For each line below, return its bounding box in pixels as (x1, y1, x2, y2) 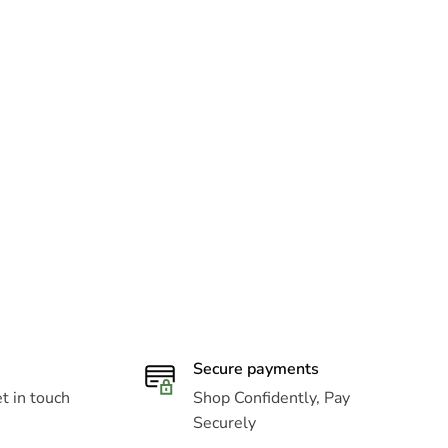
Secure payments (192, 358, 319, 381)
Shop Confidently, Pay (192, 387, 350, 410)
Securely (192, 412, 256, 435)
